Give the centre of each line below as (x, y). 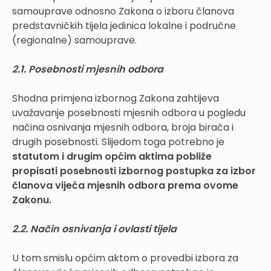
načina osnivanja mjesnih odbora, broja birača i (123, 127)
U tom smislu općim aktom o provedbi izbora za (125, 258)
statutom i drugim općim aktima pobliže (112, 156)
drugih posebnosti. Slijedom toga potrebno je (118, 142)
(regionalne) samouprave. (74, 40)
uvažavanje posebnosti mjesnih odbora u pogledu (129, 113)
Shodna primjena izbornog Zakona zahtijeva (116, 98)
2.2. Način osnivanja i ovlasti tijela (94, 229)
